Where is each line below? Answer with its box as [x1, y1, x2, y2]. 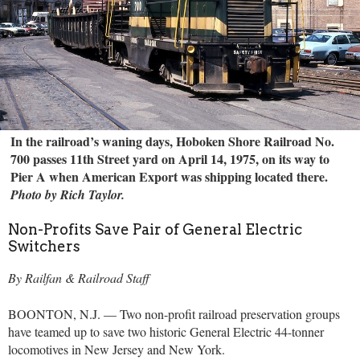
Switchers [8, 238, 80, 256]
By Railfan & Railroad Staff [8, 269, 149, 287]
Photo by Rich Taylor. [10, 185, 129, 203]
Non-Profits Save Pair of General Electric [8, 221, 302, 239]
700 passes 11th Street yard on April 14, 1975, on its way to [10, 149, 330, 168]
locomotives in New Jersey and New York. [8, 340, 229, 358]
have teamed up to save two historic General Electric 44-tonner [8, 322, 324, 340]
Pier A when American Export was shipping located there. [10, 166, 329, 186]
